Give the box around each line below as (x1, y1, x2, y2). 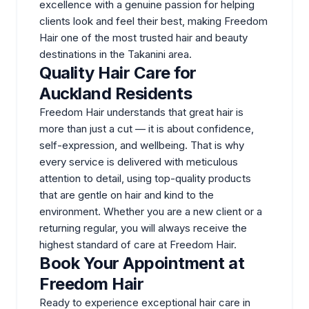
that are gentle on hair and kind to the (39, 188, 214, 201)
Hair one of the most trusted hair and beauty (39, 30, 248, 44)
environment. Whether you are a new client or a (39, 204, 262, 218)
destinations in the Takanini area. (39, 47, 192, 61)
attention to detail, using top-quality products (39, 171, 251, 185)
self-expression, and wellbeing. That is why (39, 138, 244, 152)
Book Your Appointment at (39, 252, 245, 273)
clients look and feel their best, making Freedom (39, 14, 268, 28)
